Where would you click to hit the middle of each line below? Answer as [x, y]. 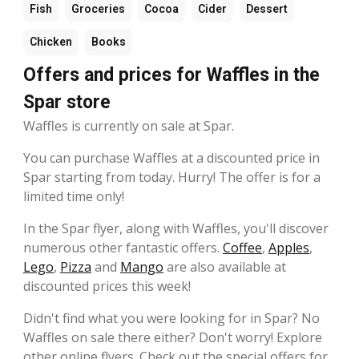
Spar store [67, 102]
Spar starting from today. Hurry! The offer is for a [172, 177]
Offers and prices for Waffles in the [171, 75]
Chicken [51, 41]
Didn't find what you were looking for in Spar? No [171, 318]
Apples [289, 247]
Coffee [242, 247]
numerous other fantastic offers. [123, 247]
